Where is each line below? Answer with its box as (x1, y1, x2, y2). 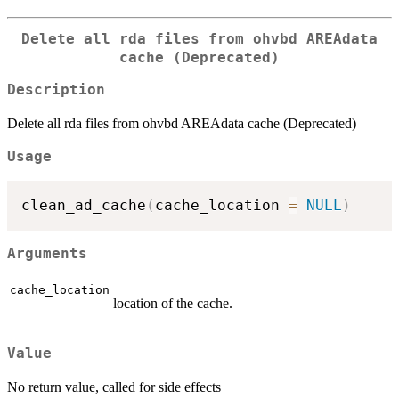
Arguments (7, 245, 87, 262)
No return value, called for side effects (7, 379, 221, 395)
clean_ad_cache (21, 196, 146, 214)
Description (7, 82, 105, 99)
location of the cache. (113, 296, 232, 312)
